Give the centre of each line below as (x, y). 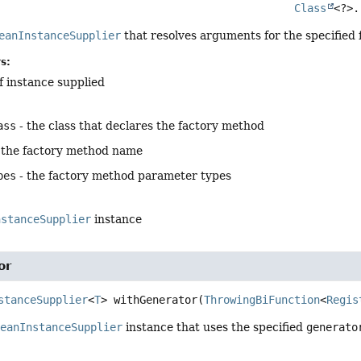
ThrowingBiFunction (262, 299)
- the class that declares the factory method (141, 125)
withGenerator (156, 299)
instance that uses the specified (215, 327)
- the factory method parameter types (124, 175)
